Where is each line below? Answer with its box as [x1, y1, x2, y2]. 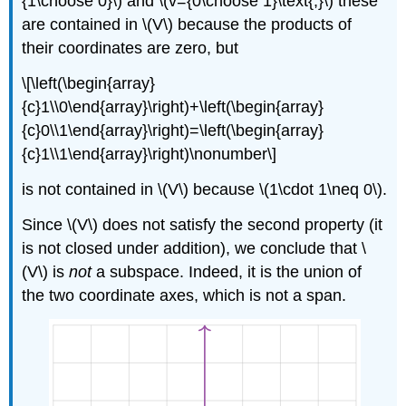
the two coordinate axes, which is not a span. [22, 285, 352, 304]
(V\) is [22, 262, 70, 281]
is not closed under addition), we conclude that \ [22, 238, 367, 257]
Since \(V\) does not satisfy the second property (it [22, 215, 383, 234]
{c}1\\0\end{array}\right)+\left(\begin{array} [22, 98, 324, 117]
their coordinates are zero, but [22, 39, 239, 58]
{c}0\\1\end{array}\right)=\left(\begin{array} [22, 121, 324, 140]
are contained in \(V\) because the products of [22, 15, 353, 34]
